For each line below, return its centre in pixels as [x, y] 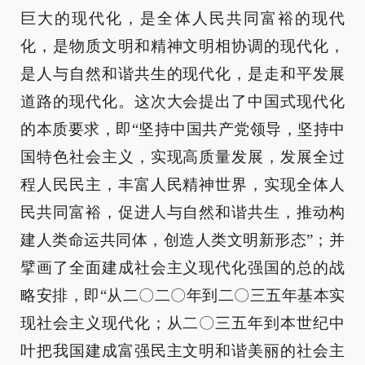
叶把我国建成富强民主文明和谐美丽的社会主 [182, 351]
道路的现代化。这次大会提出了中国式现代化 [182, 101]
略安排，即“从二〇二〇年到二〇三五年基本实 [182, 295]
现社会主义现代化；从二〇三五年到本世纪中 [182, 323]
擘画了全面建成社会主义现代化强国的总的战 [182, 268]
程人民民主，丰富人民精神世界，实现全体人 [182, 185]
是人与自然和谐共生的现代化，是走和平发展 [182, 74]
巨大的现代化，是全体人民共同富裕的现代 [182, 18]
